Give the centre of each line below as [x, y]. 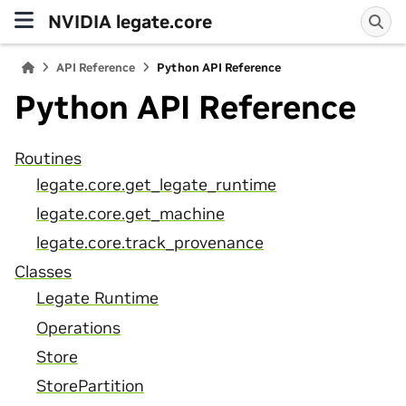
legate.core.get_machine [130, 213]
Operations [78, 328]
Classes [43, 272]
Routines [48, 158]
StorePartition [90, 386]
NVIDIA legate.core [130, 21]
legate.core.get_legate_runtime [156, 184]
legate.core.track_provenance [150, 243]
